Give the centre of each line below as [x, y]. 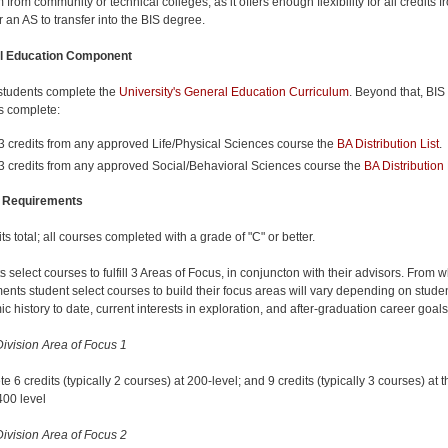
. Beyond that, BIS [397, 91]
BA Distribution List [388, 143]
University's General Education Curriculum [234, 91]
